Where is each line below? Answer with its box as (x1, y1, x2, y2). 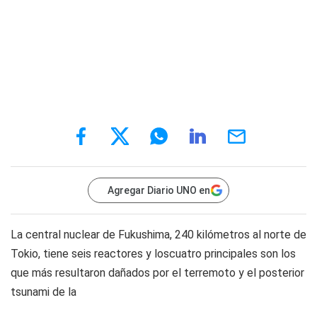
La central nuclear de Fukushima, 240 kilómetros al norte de (11, 228, 306, 241)
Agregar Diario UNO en (108, 185, 210, 196)
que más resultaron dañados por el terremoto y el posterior (11, 266, 304, 279)
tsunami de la (11, 285, 76, 299)
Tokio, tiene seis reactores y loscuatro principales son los (11, 247, 296, 260)
